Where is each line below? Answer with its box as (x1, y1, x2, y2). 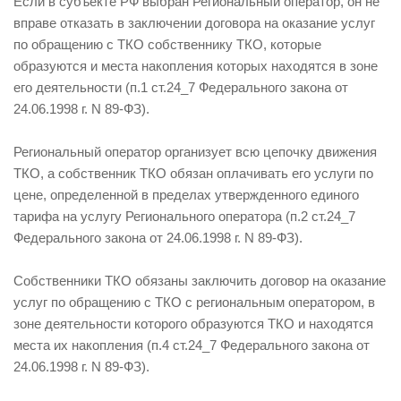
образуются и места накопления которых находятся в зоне (13, 58, 378, 74)
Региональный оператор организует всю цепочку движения (13, 144, 377, 160)
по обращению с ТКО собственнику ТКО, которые (13, 37, 321, 53)
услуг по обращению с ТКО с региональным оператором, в (13, 294, 375, 311)
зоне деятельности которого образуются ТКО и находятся (13, 316, 373, 332)
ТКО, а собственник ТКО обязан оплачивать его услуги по (13, 166, 373, 182)
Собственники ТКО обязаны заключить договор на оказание (13, 273, 386, 289)
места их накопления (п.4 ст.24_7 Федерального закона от (13, 337, 370, 354)
